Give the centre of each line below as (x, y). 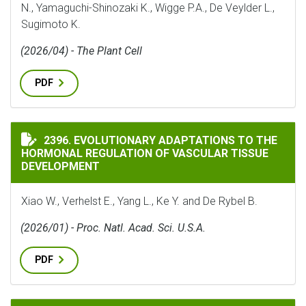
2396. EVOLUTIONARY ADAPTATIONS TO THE (161, 140)
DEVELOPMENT (60, 166)
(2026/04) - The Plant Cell (81, 51)
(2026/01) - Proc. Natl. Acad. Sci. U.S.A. (113, 228)
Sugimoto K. (51, 24)
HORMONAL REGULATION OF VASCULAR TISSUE (145, 153)
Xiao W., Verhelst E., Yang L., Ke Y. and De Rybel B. (139, 201)
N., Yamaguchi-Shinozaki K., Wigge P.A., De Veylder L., (148, 8)
